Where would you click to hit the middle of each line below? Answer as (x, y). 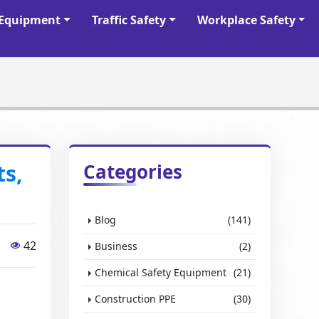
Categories (133, 172)
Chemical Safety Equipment (161, 272)
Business (116, 246)
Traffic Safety (129, 20)
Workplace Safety (246, 20)
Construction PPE (136, 299)
